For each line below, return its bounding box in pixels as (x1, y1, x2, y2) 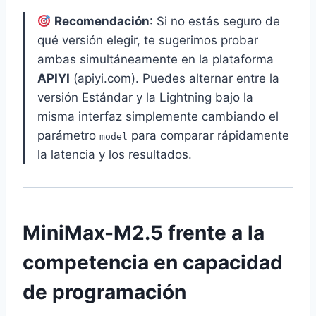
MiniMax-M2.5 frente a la (23, 221, 265, 245)
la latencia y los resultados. (37, 147, 192, 162)
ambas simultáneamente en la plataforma (37, 52, 274, 67)
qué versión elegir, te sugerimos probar (37, 33, 258, 48)
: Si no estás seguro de (150, 14, 281, 29)
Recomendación (54, 14, 150, 29)
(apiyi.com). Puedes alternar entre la (70, 71, 279, 86)
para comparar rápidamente (128, 128, 289, 143)
